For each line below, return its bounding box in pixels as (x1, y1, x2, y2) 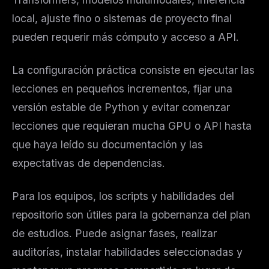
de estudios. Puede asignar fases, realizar (12, 226, 217, 240)
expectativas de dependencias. (12, 156, 165, 169)
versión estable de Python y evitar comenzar (12, 100, 230, 113)
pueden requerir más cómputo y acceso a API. (12, 30, 239, 43)
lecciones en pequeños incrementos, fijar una (12, 82, 232, 95)
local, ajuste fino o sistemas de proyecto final (12, 11, 232, 25)
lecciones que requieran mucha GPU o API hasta (12, 119, 252, 132)
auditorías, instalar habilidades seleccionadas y (12, 245, 243, 258)
